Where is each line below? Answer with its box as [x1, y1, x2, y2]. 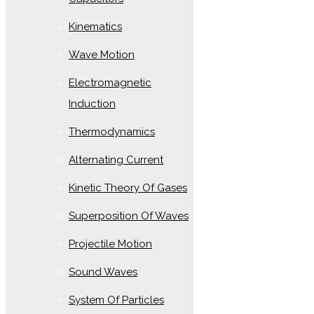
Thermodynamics [69, 125, 155, 138]
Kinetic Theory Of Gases [69, 182, 187, 194]
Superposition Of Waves [69, 210, 189, 222]
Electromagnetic [69, 76, 151, 89]
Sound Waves [69, 266, 137, 278]
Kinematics [69, 20, 122, 33]
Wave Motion [69, 48, 135, 61]
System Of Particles [69, 294, 164, 306]
